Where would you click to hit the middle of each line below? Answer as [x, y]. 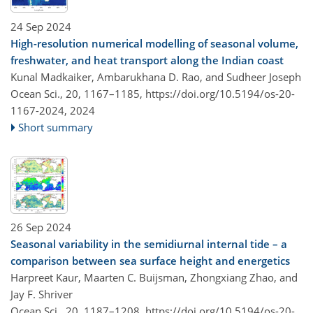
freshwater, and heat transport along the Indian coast [147, 60]
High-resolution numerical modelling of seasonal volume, [154, 43]
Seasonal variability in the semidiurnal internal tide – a [149, 244]
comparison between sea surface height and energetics [150, 261]
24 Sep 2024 [41, 26]
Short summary [56, 127]
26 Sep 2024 [41, 227]
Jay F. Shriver [42, 294]
